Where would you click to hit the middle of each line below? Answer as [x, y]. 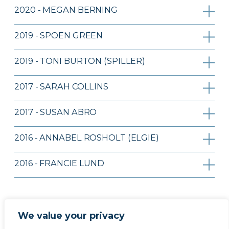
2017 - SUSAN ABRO [56, 112]
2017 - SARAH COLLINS [61, 87]
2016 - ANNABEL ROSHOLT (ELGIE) [87, 138]
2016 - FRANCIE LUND [60, 163]
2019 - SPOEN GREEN [59, 36]
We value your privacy [71, 216]
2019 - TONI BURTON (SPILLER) [80, 61]
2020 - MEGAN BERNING [66, 10]
